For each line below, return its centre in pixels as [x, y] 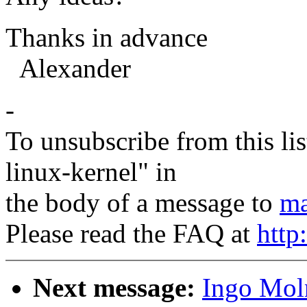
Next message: [114, 288]
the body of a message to [143, 203]
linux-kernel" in [91, 172]
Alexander [68, 69]
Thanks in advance [107, 38]
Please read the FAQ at [131, 234]
